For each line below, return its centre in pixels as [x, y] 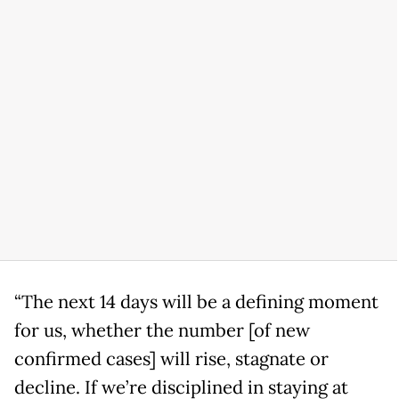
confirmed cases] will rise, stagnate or [171, 358]
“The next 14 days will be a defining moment [196, 301]
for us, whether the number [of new [162, 330]
